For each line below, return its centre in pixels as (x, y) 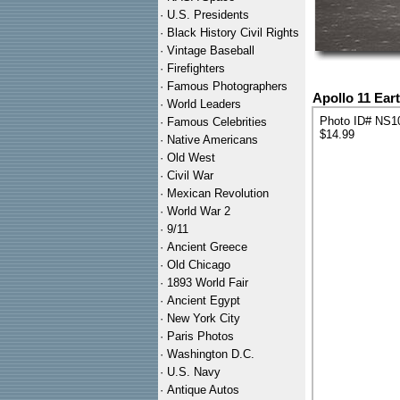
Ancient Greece (207, 247)
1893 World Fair (208, 283)
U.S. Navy (194, 372)
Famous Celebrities (217, 122)
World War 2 (199, 211)
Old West (191, 158)
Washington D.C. (211, 354)
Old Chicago (199, 265)
